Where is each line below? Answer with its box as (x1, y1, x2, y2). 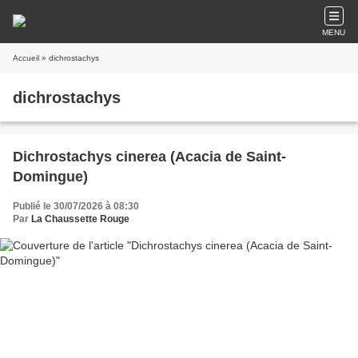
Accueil (13, 54, 39, 62)
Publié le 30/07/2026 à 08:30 (13, 201, 139, 212)
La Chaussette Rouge (31, 213, 129, 225)
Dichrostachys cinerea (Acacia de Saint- (13, 149, 286, 165)
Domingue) (13, 169, 88, 185)
